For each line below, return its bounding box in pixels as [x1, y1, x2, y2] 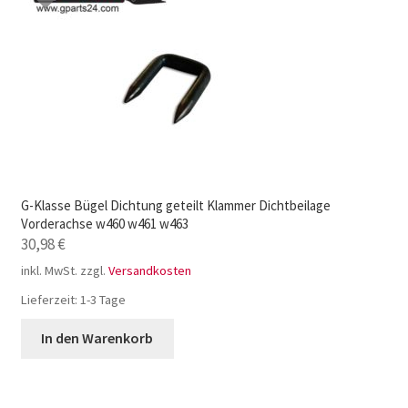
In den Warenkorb [41, 329, 154, 348]
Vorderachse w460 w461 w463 [20, 215, 189, 233]
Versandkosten [107, 262, 191, 280]
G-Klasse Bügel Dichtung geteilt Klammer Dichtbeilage [20, 197, 331, 215]
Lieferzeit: [20, 291, 80, 309]
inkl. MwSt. [20, 262, 77, 280]
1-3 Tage [79, 291, 126, 309]
